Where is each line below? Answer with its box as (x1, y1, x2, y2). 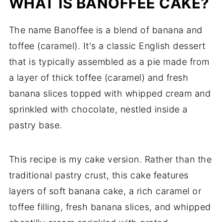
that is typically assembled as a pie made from (8, 56, 210, 67)
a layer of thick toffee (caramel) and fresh (8, 72, 189, 83)
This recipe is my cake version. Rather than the (8, 154, 212, 165)
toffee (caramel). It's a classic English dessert (8, 41, 206, 52)
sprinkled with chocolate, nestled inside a (8, 104, 188, 115)
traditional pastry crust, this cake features (8, 170, 189, 181)
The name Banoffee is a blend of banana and (8, 25, 203, 36)
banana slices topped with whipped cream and (8, 88, 211, 99)
